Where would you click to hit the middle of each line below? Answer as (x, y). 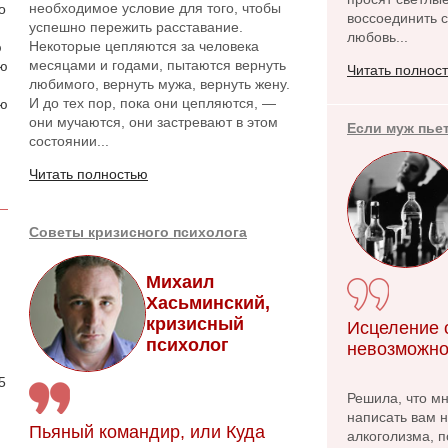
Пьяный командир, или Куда (147, 432)
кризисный (195, 323)
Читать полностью (88, 174)
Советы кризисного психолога (138, 232)
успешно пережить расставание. (136, 27)
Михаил (180, 281)
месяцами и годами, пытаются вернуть (157, 65)
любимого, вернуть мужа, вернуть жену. (159, 84)
